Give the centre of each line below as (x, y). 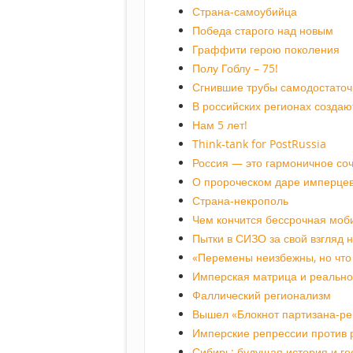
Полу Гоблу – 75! (235, 69)
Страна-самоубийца (245, 12)
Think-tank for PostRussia (259, 144)
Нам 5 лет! (220, 125)
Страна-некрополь (240, 201)
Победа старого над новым (263, 31)
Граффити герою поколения (266, 50)
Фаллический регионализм (262, 295)
